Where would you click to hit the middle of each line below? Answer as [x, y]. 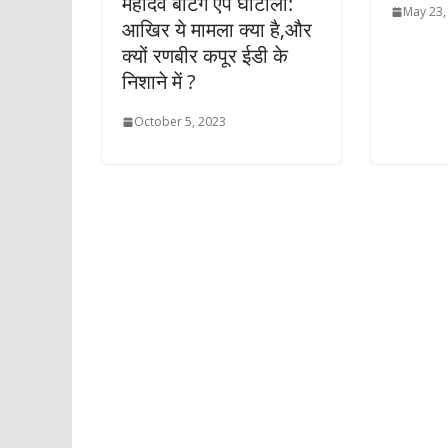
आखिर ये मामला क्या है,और [217, 30]
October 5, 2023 [180, 122]
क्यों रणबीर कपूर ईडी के [205, 56]
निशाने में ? [159, 82]
